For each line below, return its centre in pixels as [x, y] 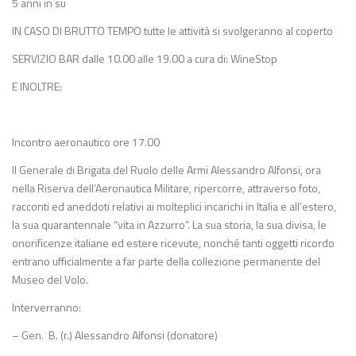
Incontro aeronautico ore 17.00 [86, 142]
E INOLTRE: [37, 86]
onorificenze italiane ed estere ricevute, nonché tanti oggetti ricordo [173, 243]
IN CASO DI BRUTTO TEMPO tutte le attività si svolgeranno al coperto [172, 31]
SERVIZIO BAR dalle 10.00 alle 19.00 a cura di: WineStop [145, 58]
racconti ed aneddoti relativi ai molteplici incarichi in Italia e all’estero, [174, 206]
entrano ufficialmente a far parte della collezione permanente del [166, 261]
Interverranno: [46, 307]
